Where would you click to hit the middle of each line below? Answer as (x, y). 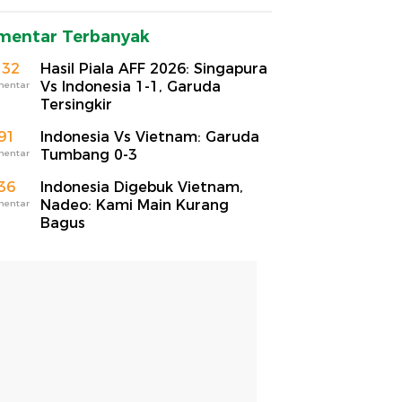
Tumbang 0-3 (89, 154)
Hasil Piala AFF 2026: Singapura (154, 68)
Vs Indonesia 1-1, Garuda (131, 86)
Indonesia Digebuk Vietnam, (142, 187)
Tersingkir (76, 104)
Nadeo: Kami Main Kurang (135, 205)
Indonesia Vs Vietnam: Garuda (150, 136)
